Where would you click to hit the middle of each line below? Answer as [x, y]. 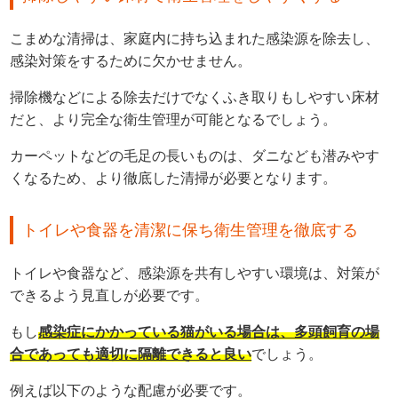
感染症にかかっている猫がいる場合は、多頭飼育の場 [209, 331]
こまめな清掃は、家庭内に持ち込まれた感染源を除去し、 [195, 38]
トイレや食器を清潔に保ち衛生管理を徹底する [191, 230]
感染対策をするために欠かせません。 [131, 60]
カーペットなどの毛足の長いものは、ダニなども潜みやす [195, 155]
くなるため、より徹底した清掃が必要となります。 [174, 178]
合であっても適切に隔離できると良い [131, 354]
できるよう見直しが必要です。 [110, 295]
